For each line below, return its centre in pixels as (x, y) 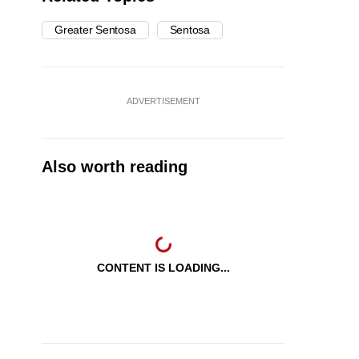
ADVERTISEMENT (163, 101)
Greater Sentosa (95, 30)
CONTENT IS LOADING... (163, 268)
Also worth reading (115, 167)
